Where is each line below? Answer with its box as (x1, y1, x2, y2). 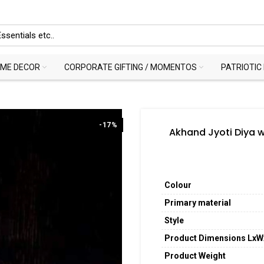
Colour (164, 180, 192, 190)
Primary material (164, 198, 231, 207)
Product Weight (164, 251, 226, 260)
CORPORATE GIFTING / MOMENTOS (64, 62, 197, 72)
